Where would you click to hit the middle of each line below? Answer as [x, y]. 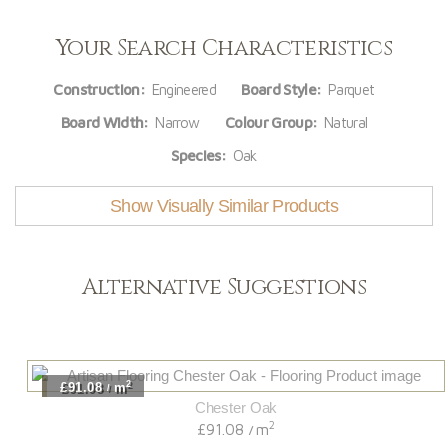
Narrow [174, 122]
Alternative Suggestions [224, 287]
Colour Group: [271, 122]
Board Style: [281, 89]
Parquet [348, 89]
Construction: [99, 89]
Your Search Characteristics [224, 48]
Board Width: [104, 122]
